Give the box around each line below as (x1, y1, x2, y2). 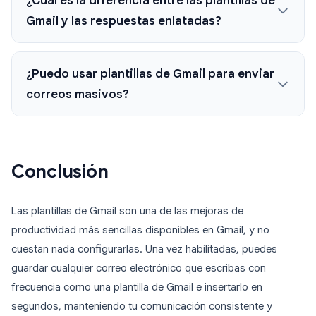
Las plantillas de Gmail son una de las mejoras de (11, 205, 243, 218)
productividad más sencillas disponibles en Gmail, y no (11, 224, 269, 237)
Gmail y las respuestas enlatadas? (26, 13, 221, 29)
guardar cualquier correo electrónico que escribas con (11, 262, 266, 275)
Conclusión (11, 160, 109, 183)
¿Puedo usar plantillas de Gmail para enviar (26, 66, 274, 82)
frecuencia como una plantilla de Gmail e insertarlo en (11, 281, 262, 294)
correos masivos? (26, 87, 129, 102)
